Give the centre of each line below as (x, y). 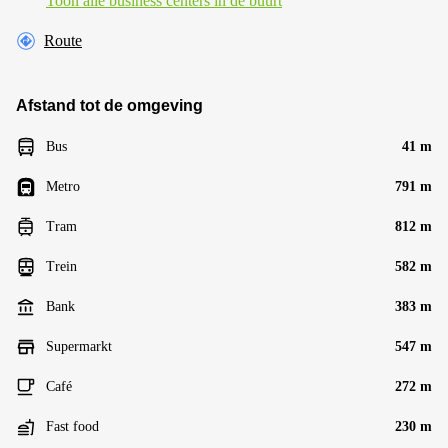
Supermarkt (79, 346)
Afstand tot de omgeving (109, 105)
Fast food (72, 426)
